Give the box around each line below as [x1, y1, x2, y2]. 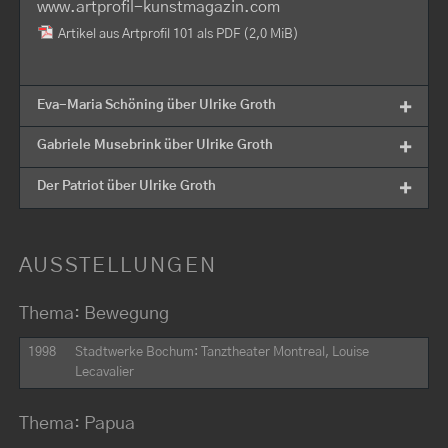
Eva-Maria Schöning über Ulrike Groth [36, 98, 276, 112]
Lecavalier [75, 366, 135, 380]
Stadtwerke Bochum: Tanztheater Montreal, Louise [75, 346, 370, 360]
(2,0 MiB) [242, 28, 299, 42]
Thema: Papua [18, 414, 135, 434]
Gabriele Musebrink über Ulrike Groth [36, 139, 273, 153]
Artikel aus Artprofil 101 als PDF [57, 28, 243, 42]
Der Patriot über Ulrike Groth [36, 180, 216, 194]
